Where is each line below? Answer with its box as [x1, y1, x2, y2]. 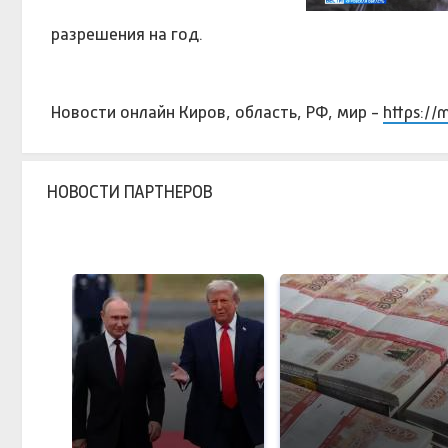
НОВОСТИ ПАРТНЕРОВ [47, 181, 213, 202]
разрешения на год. [50, 23, 203, 44]
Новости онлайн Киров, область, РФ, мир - [50, 101, 383, 122]
